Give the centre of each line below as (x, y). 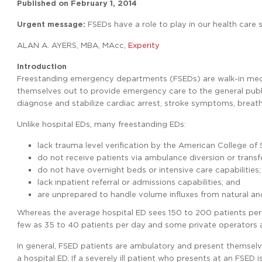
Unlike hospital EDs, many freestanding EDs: (101, 124)
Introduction (42, 66)
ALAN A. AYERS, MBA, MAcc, (73, 45)
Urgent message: (51, 24)
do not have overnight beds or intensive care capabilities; (149, 170)
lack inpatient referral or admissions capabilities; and (139, 182)
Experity (144, 45)
